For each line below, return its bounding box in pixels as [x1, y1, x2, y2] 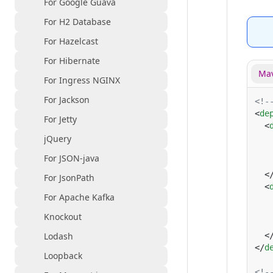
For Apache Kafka [44, 191, 115, 203]
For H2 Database [44, 16, 111, 27]
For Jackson [44, 94, 90, 105]
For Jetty [44, 113, 77, 125]
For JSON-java [44, 152, 99, 164]
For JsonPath [44, 172, 94, 183]
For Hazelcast [44, 35, 98, 47]
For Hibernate [44, 55, 100, 66]
